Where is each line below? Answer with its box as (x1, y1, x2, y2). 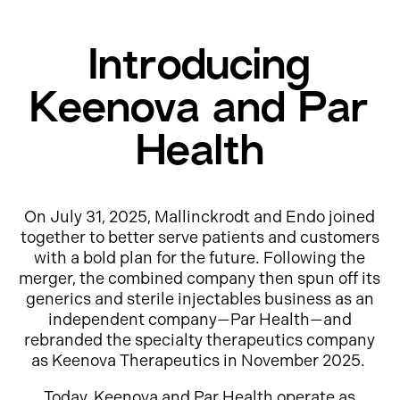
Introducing (88, 48, 312, 91)
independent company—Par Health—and (47, 310, 352, 330)
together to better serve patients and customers (20, 228, 379, 248)
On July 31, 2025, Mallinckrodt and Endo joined (24, 207, 376, 228)
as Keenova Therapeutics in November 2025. (30, 351, 369, 371)
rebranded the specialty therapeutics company (24, 330, 376, 351)
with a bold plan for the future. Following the (34, 248, 366, 269)
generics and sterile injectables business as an (25, 289, 374, 310)
